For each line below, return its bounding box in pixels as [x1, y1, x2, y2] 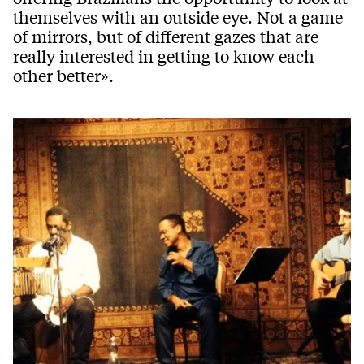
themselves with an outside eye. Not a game [13, 6, 343, 28]
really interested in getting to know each [13, 45, 314, 67]
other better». [13, 64, 114, 87]
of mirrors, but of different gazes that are [13, 25, 318, 48]
